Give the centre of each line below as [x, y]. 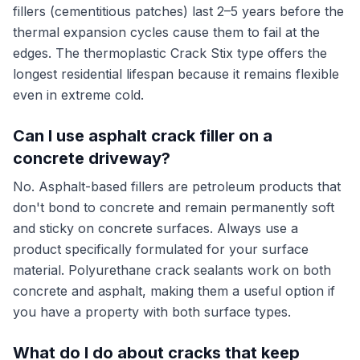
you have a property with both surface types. [152, 312]
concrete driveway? [92, 158]
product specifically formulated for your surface [161, 249]
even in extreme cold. [78, 95]
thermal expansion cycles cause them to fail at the [166, 32]
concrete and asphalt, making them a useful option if [174, 291]
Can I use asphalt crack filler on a [143, 136]
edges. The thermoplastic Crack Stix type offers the [170, 53]
